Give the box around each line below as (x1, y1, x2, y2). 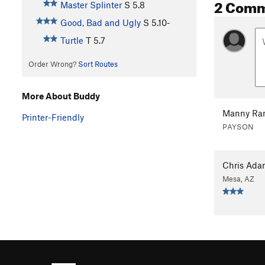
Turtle (60, 35, 83, 46)
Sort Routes (77, 59, 118, 69)
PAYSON (222, 122, 254, 132)
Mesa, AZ (222, 174, 254, 184)
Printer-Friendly (22, 111, 84, 122)
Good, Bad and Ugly (60, 17, 141, 28)
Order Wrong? (28, 59, 78, 69)
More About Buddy (22, 90, 100, 101)
